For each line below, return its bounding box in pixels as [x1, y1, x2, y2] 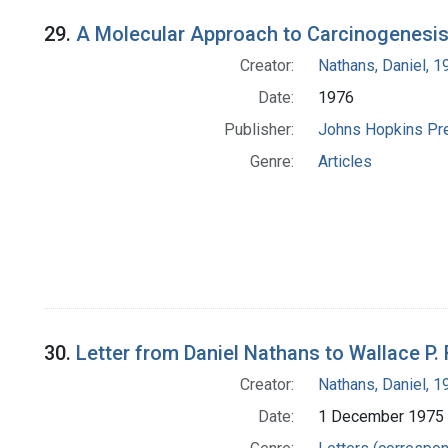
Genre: [249, 152, 294, 172]
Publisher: [223, 120, 294, 140]
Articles [317, 152, 372, 172]
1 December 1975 [317, 407, 444, 427]
